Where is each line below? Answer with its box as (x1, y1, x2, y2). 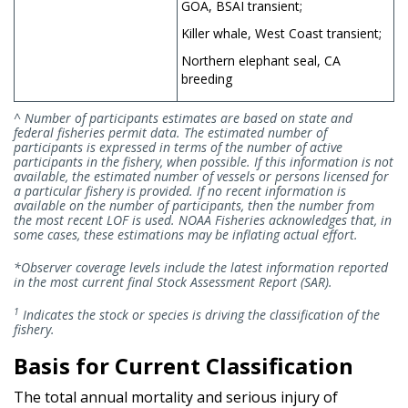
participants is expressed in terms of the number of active (14, 138, 342, 156)
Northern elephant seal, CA (181, 51, 341, 69)
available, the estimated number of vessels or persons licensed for (14, 167, 389, 185)
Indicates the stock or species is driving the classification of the (19, 305, 380, 323)
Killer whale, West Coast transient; (181, 24, 382, 42)
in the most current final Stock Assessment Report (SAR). (14, 272, 332, 291)
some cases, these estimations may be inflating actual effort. (14, 225, 358, 243)
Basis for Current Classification (14, 350, 353, 381)
